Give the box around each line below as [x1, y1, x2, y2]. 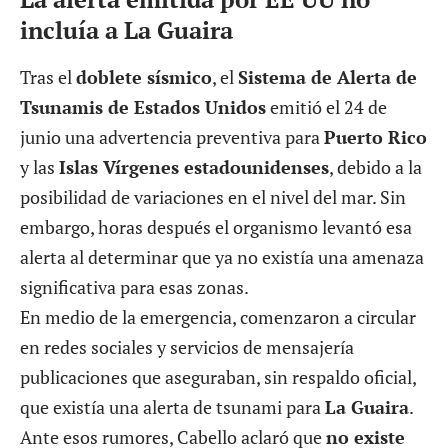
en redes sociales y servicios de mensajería [20, 334, 354, 359]
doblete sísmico [76, 64, 212, 89]
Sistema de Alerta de [238, 64, 417, 89]
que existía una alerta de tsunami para [20, 394, 325, 419]
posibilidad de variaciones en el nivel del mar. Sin [20, 184, 406, 209]
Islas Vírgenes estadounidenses [59, 154, 329, 179]
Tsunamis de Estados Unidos [20, 94, 266, 119]
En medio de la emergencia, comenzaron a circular [20, 304, 416, 329]
